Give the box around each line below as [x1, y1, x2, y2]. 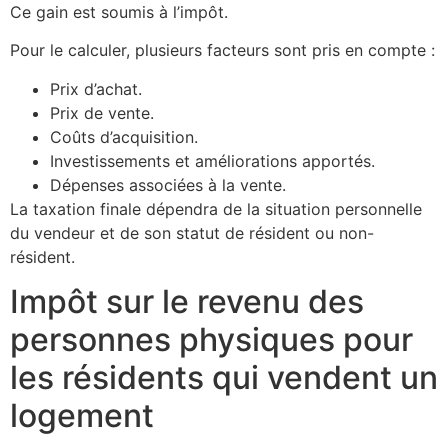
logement [10, 396, 154, 436]
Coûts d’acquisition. [50, 126, 198, 147]
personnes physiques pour [10, 320, 413, 360]
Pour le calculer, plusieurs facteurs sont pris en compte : [10, 40, 435, 61]
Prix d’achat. [50, 78, 142, 99]
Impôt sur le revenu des [10, 282, 364, 322]
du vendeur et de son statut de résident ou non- [10, 222, 374, 243]
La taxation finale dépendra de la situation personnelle [10, 198, 422, 219]
